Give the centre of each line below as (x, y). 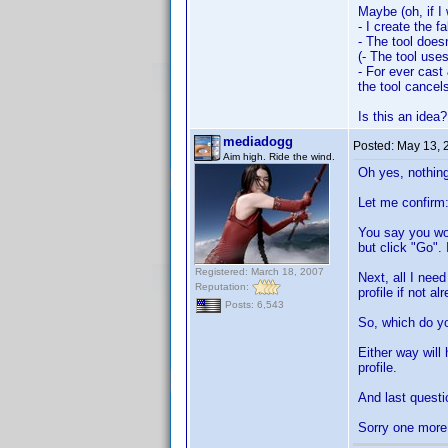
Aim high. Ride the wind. (279, 156)
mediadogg (258, 141)
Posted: (375, 146)
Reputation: (223, 286)
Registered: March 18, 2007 (259, 271)
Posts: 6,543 (253, 305)
